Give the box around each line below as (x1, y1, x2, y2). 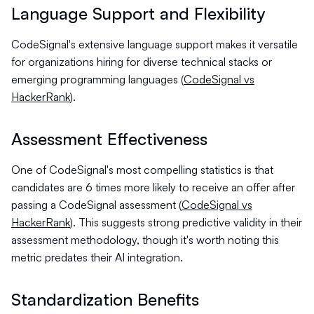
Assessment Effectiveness (11, 128, 207, 149)
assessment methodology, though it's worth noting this (11, 233, 279, 247)
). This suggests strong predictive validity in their (70, 215, 302, 229)
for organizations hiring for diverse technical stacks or (11, 55, 272, 69)
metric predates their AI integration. (11, 250, 183, 264)
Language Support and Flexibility (11, 3, 265, 24)
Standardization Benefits (11, 289, 199, 310)
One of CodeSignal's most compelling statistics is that (11, 163, 273, 177)
